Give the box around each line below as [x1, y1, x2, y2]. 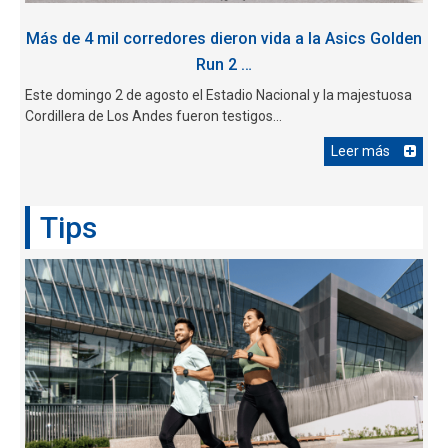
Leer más [331, 143, 390, 160]
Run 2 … [196, 55, 252, 75]
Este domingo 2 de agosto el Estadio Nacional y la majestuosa [25, 87, 412, 104]
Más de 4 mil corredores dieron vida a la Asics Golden [26, 29, 422, 49]
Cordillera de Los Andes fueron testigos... [25, 108, 282, 125]
